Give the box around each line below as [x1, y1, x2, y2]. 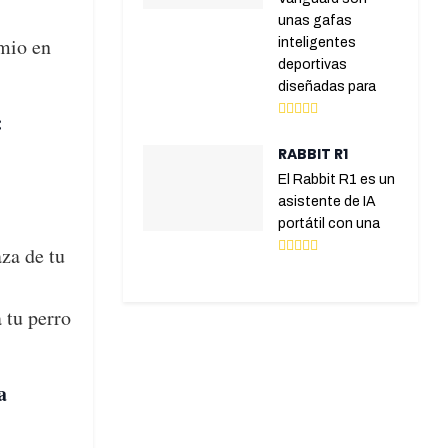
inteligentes [278, 35, 357, 51]
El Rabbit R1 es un [278, 172, 396, 188]
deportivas [278, 57, 348, 73]
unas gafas [278, 13, 353, 29]
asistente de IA [278, 194, 377, 210]
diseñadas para [278, 79, 377, 95]
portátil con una [278, 216, 381, 232]
